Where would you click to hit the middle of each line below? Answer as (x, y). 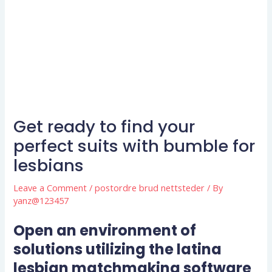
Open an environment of (105, 231)
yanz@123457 (41, 200)
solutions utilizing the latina (118, 250)
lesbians (49, 165)
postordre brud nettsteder (150, 187)
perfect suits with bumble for (134, 146)
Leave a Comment (50, 187)
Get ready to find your (104, 126)
